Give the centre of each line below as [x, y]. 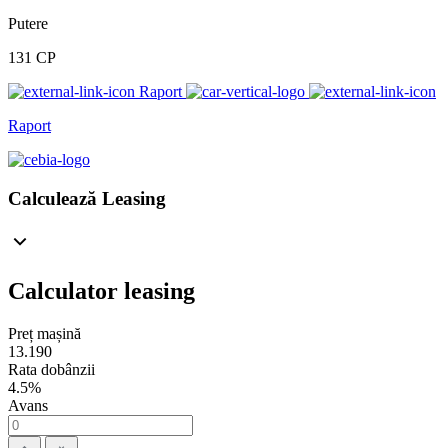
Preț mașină [44, 333]
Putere [28, 24]
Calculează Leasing [87, 198]
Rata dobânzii [51, 369]
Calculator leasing [101, 290]
